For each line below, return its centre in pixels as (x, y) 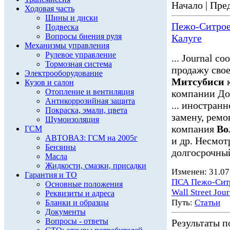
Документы (65, 212)
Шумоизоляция (72, 119)
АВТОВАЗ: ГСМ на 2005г (91, 138)
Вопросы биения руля (83, 36)
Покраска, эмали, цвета (86, 110)
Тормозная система (79, 64)
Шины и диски (72, 18)
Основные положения (84, 184)
